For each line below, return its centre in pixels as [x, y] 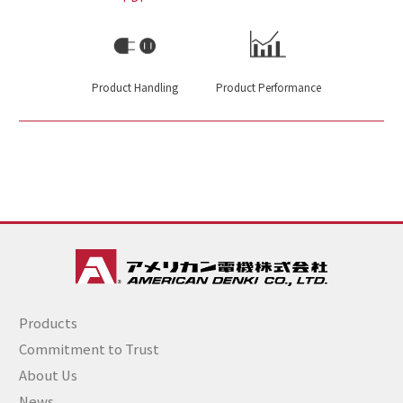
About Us [48, 374]
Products [48, 322]
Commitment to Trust [89, 348]
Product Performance [268, 88]
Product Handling [134, 88]
